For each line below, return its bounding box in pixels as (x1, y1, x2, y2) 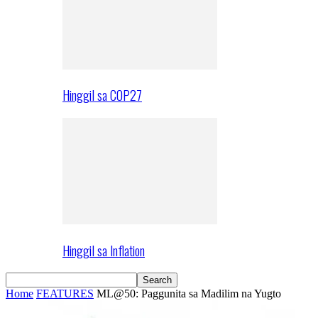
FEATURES (36, 287, 94, 300)
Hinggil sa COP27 (62, 85, 142, 105)
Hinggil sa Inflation (62, 240, 145, 260)
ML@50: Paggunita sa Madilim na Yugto (97, 287, 281, 300)
